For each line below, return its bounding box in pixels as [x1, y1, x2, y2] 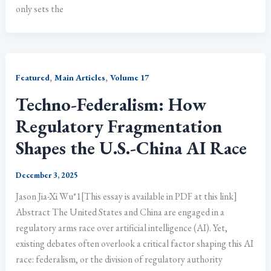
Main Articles [54, 72, 106, 83]
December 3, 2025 [16, 169, 79, 180]
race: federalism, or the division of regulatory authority [16, 252, 223, 266]
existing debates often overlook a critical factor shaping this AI [16, 237, 254, 250]
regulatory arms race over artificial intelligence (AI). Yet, [16, 221, 228, 234]
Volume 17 [110, 72, 149, 83]
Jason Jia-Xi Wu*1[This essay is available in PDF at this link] [16, 189, 238, 203]
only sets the [16, 2, 64, 16]
